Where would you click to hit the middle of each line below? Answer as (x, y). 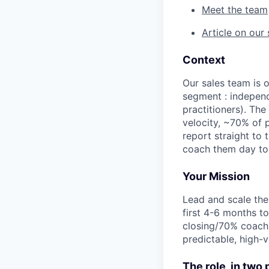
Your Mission (216, 177)
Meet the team (235, 10)
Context (204, 60)
